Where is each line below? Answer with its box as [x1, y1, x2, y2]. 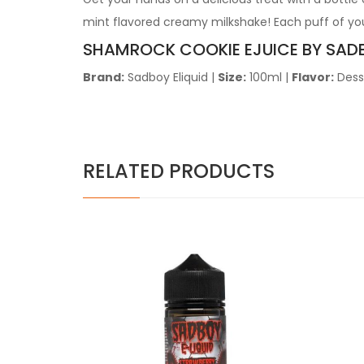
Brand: [83, 69, 124, 85]
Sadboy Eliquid [128, 69, 208, 85]
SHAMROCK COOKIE [83, 38, 245, 61]
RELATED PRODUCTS [83, 158, 275, 184]
